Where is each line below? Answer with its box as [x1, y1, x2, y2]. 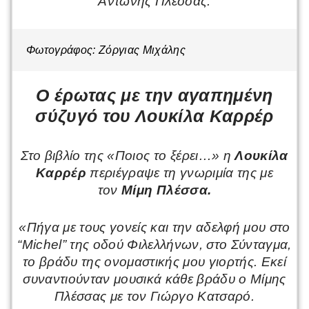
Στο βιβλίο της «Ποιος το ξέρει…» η [21, 148, 235, 163]
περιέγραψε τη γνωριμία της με [86, 166, 274, 181]
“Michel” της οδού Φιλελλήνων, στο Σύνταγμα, [17, 237, 292, 252]
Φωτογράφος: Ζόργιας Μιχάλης [26, 44, 186, 57]
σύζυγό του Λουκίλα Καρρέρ [35, 106, 274, 126]
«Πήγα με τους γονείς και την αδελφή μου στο [19, 219, 290, 235]
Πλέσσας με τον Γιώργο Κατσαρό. [54, 288, 255, 303]
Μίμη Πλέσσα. [121, 183, 212, 198]
